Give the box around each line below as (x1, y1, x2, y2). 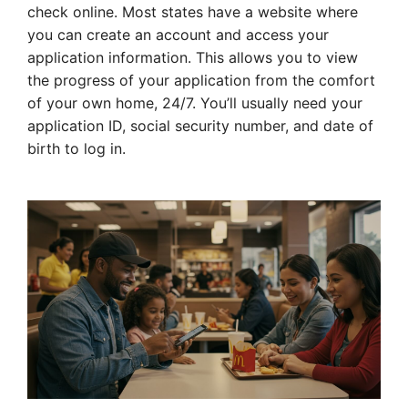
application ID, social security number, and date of (27, 117, 373, 135)
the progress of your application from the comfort (27, 71, 375, 89)
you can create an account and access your (27, 25, 329, 44)
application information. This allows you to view (27, 48, 358, 66)
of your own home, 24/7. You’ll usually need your (27, 94, 362, 112)
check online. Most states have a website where (27, 3, 358, 21)
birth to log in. (27, 139, 126, 158)
